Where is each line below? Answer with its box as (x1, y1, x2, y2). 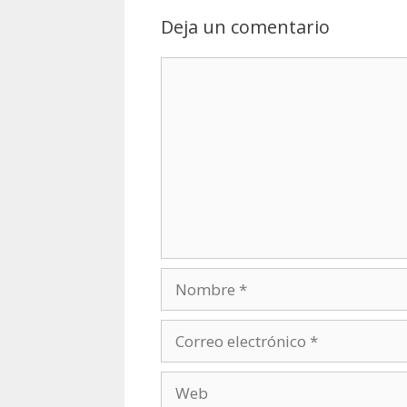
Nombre (160, 267, 220, 289)
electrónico (160, 342, 239, 363)
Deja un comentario (161, 14, 330, 39)
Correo (160, 319, 208, 341)
